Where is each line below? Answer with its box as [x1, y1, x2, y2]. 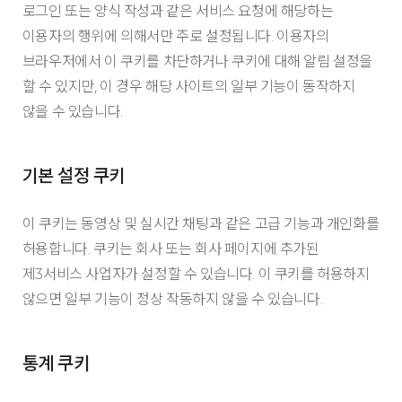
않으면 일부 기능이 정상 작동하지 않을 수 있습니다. [22, 290, 323, 309]
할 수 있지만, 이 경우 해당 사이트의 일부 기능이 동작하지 [22, 76, 355, 95]
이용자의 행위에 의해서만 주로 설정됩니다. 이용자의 [22, 26, 329, 45]
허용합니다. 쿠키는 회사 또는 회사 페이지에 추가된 [22, 240, 319, 258]
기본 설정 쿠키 [22, 164, 125, 187]
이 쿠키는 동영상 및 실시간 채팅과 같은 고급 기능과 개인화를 [22, 214, 380, 233]
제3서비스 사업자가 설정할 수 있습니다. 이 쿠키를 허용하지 [22, 265, 370, 284]
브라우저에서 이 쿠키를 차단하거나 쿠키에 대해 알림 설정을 [22, 51, 372, 70]
